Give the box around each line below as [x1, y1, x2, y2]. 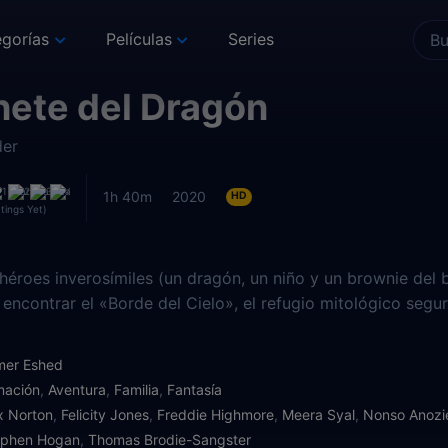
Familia [114, 381, 159, 398]
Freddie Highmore [157, 406, 274, 423]
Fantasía [167, 381, 222, 398]
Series [228, 29, 275, 49]
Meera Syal [282, 406, 355, 423]
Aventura [48, 381, 106, 398]
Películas [105, 29, 172, 49]
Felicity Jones [61, 406, 149, 423]
